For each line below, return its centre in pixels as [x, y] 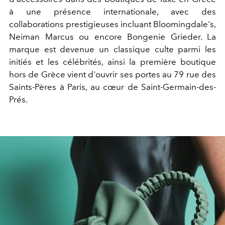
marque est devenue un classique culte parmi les [113, 49]
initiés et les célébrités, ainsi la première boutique [113, 62]
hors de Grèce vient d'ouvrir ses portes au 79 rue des [113, 75]
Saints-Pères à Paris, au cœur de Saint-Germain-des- [113, 87]
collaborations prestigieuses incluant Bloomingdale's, [113, 24]
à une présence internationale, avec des [113, 12]
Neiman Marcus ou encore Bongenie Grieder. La [113, 37]
